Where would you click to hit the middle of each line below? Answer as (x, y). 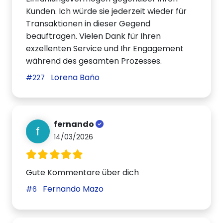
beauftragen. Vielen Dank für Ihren (94, 36)
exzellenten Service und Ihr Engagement (105, 48)
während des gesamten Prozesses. (94, 61)
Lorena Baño (74, 77)
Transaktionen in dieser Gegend (88, 23)
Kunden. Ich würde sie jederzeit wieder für (107, 11)
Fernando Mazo (72, 189)
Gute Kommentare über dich (83, 173)
